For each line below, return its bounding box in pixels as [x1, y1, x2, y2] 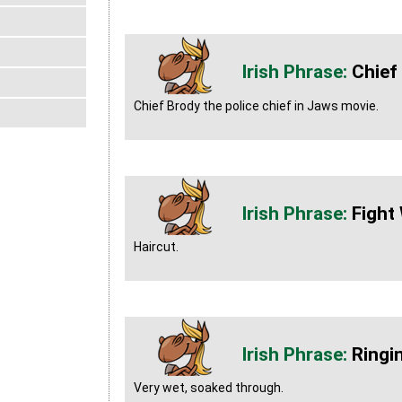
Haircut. [133, 239, 179, 254]
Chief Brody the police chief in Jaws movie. [133, 98, 379, 113]
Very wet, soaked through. [133, 380, 284, 396]
